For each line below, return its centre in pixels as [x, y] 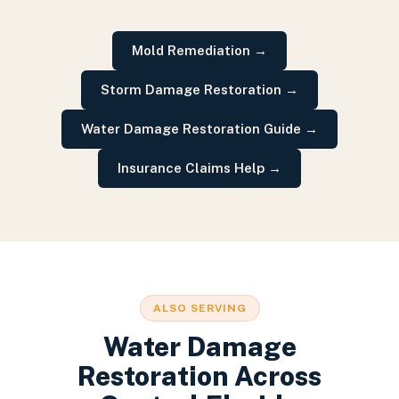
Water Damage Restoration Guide [191, 129]
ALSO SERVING [199, 308]
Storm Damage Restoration [191, 90]
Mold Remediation [191, 50]
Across [275, 376]
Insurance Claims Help [191, 168]
